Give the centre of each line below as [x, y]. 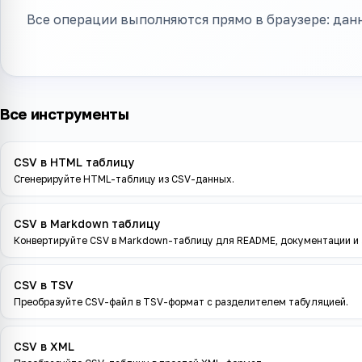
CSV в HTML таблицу [74, 162]
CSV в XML [44, 346]
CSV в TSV [44, 285]
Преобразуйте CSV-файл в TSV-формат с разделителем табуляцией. [181, 302]
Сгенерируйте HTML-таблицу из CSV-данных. [124, 179]
